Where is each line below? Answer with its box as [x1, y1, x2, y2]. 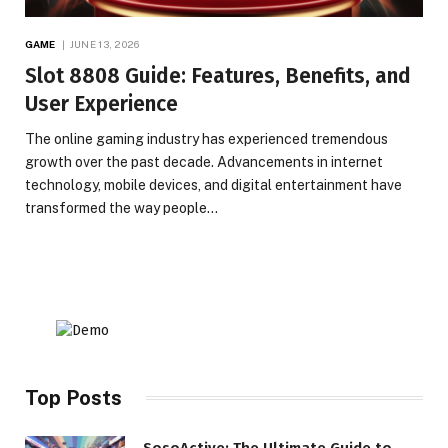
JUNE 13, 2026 [69, 37, 140, 50]
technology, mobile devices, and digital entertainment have [25, 176, 402, 193]
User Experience [25, 90, 178, 117]
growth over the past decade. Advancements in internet [25, 153, 383, 170]
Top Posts [25, 385, 122, 410]
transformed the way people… [25, 199, 218, 216]
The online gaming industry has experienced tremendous [25, 130, 388, 147]
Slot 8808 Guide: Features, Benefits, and [25, 62, 411, 89]
